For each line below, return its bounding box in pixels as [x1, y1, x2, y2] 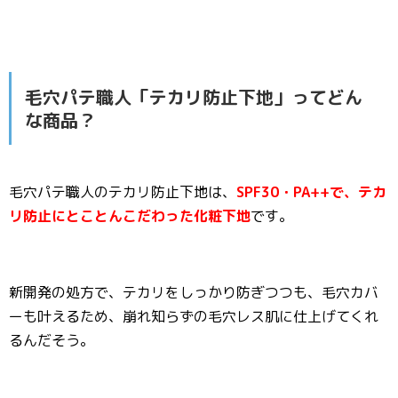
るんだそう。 [9, 330, 94, 350]
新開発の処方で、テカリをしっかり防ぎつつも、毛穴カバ [9, 283, 378, 302]
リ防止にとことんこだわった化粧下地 [9, 206, 251, 226]
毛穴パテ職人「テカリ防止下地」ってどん [25, 84, 362, 109]
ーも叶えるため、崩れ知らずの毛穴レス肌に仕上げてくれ [9, 306, 378, 326]
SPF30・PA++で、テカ [236, 182, 386, 202]
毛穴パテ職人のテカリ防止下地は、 [9, 182, 236, 202]
